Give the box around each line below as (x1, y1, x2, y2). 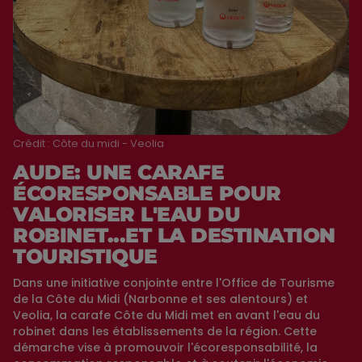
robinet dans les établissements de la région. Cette (13, 322, 317, 339)
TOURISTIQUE (13, 243, 158, 268)
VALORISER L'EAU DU (13, 201, 240, 226)
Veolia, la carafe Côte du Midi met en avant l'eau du (13, 306, 320, 323)
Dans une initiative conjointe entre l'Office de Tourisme (13, 274, 335, 291)
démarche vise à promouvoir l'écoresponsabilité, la (13, 339, 318, 356)
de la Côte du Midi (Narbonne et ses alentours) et (13, 290, 308, 307)
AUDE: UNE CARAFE (13, 159, 224, 184)
